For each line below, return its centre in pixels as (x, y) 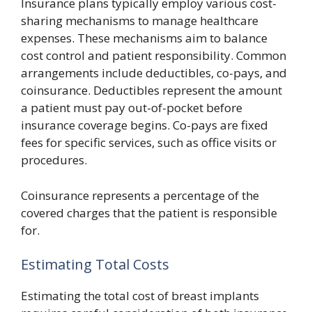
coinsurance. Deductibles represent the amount (151, 90)
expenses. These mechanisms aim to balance (144, 38)
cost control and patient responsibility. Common (154, 55)
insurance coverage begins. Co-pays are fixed (145, 125)
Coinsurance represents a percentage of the (140, 195)
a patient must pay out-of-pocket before (132, 108)
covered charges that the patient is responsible (149, 212)
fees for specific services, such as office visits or (149, 142)
